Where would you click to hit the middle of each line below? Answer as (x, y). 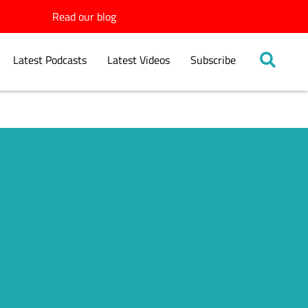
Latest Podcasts (49, 60)
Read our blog (84, 16)
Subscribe (213, 60)
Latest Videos (138, 60)
